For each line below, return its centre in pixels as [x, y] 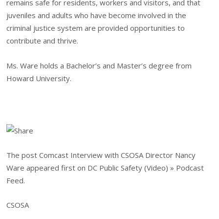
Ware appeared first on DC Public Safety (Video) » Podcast [105, 167]
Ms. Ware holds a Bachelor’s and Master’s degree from [99, 65]
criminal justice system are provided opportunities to [96, 28]
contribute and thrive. [43, 41]
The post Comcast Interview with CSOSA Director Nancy [101, 155]
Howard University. [39, 78]
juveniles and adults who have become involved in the [97, 15]
